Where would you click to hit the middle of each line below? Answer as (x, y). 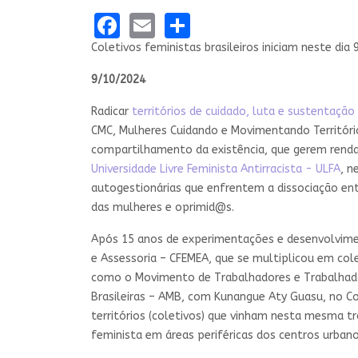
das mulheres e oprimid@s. (163, 207)
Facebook (176, 24)
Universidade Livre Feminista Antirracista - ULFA (216, 169)
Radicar (111, 111)
